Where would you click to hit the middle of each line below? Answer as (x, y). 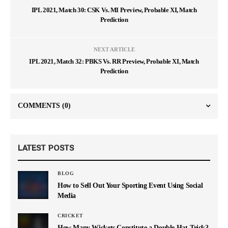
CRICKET (70, 216)
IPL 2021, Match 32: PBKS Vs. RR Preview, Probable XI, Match (114, 62)
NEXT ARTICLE (114, 50)
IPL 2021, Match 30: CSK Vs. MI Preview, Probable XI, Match (114, 10)
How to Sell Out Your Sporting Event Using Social (130, 186)
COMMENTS (40, 106)
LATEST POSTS (46, 148)
